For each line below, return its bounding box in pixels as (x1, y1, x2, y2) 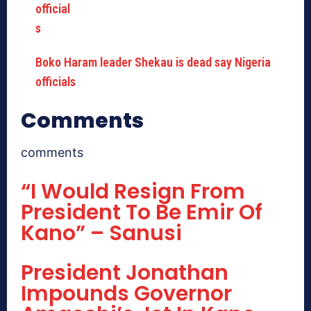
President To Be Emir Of (21, 197, 262, 227)
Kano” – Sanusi (21, 218, 182, 248)
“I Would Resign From (21, 176, 245, 206)
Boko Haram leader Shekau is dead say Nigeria (35, 54, 271, 69)
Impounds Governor (21, 278, 232, 308)
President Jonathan (21, 258, 228, 287)
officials (35, 74, 76, 89)
